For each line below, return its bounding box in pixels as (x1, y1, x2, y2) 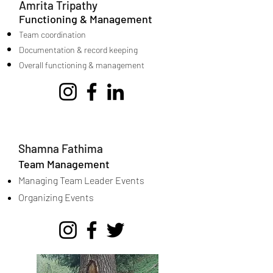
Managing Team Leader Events (18, 174, 144, 186)
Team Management (18, 157, 110, 171)
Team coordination (19, 29, 86, 40)
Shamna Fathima (18, 141, 103, 155)
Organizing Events (18, 191, 94, 203)
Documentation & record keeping (19, 44, 138, 55)
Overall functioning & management (19, 60, 144, 70)
